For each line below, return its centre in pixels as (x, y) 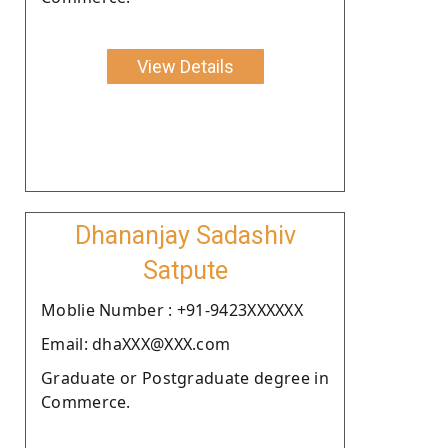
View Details (185, 66)
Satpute (185, 270)
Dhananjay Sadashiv (185, 235)
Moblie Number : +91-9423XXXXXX (172, 309)
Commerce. (86, 401)
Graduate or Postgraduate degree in (185, 377)
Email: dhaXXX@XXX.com (136, 343)
